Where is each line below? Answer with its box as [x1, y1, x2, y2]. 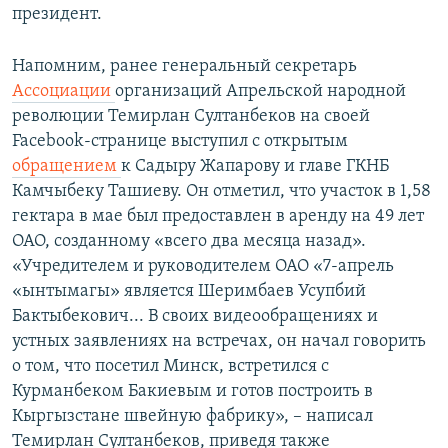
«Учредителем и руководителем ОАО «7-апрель [12, 257, 394, 277]
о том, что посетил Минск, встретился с [12, 357, 329, 377]
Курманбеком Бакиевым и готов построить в [12, 382, 373, 402]
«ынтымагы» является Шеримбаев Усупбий [12, 282, 366, 302]
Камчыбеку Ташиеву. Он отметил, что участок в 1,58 [12, 182, 431, 202]
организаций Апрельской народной [115, 82, 406, 102]
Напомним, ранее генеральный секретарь [12, 57, 357, 77]
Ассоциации [12, 82, 115, 102]
